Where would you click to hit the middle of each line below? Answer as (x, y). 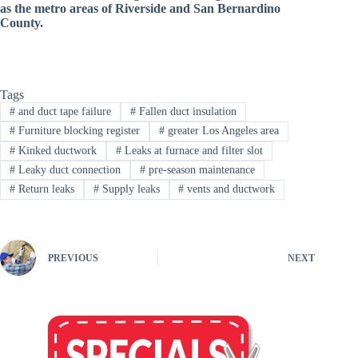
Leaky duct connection (68, 170)
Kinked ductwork (56, 150)
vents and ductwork (230, 189)
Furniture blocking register (77, 131)
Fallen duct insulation (186, 111)
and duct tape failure (63, 111)
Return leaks (44, 189)
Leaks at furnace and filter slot (192, 150)
